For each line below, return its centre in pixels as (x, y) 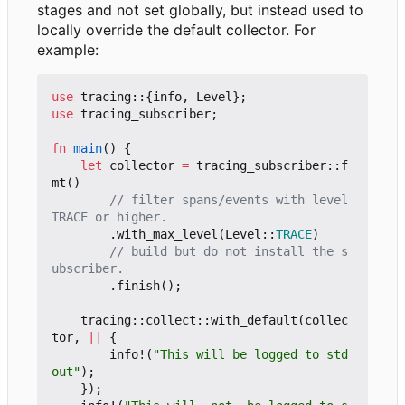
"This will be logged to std (250, 354)
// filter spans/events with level (229, 199)
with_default (254, 320)
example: (68, 49)
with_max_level (167, 234)
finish (138, 285)
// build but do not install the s (229, 251)
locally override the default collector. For (176, 29)
